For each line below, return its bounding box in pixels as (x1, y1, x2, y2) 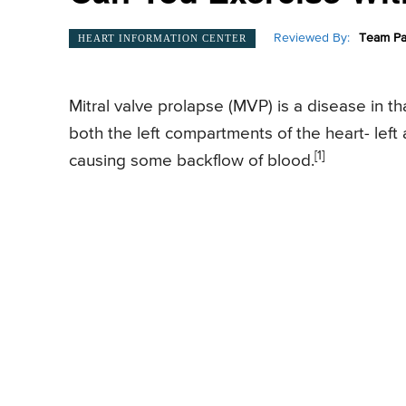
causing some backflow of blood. (69, 152, 314, 170)
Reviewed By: (274, 32, 350, 45)
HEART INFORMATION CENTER (78, 32, 246, 43)
